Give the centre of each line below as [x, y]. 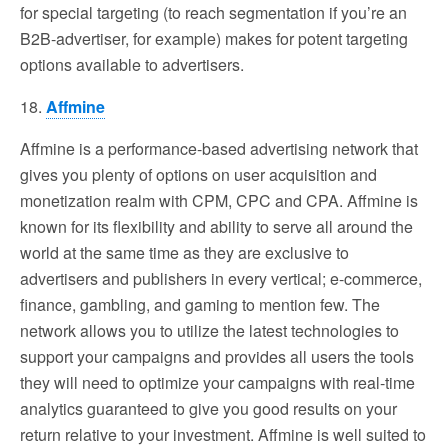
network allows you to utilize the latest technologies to [209, 330]
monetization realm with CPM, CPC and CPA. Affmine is [219, 200]
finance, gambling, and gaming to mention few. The [200, 304]
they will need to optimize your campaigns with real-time [217, 382]
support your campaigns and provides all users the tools [217, 356]
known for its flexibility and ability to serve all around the [216, 226]
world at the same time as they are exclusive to [184, 252]
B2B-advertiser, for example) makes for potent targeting [214, 38]
